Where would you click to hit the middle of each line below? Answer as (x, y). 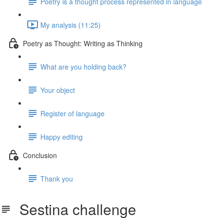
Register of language (73, 113)
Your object (58, 90)
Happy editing (62, 136)
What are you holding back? (83, 66)
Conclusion (40, 155)
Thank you (57, 178)
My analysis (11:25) (71, 25)
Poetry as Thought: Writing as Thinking (83, 43)
